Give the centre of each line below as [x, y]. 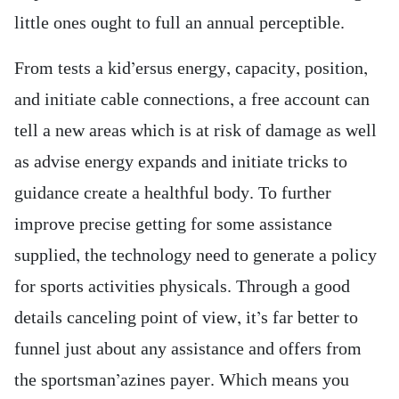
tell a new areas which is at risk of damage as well [195, 131]
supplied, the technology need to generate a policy [195, 256]
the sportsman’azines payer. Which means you [182, 380]
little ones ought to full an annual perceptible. [179, 23]
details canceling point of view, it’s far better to [186, 318]
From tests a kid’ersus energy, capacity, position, [191, 69]
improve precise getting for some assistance [173, 224]
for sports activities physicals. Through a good [182, 287]
